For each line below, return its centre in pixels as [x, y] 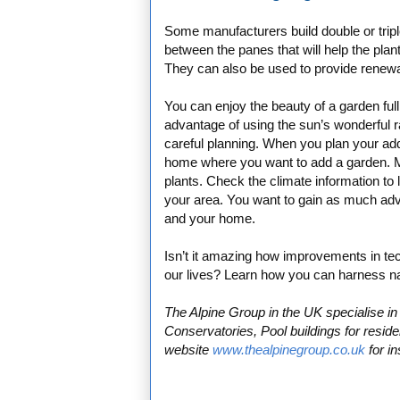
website [187, 350]
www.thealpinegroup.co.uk [289, 350]
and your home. [210, 219]
